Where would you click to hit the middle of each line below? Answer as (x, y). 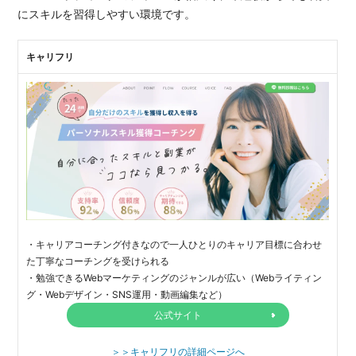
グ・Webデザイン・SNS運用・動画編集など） (127, 294)
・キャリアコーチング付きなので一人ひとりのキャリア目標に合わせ (174, 244)
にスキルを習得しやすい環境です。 (107, 14)
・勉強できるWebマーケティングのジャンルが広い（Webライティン (174, 277)
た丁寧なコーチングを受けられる (98, 261)
